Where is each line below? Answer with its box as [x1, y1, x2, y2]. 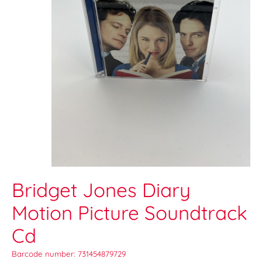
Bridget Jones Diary [12, 178, 191, 202]
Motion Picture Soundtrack [12, 201, 247, 225]
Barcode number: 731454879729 [12, 249, 126, 259]
